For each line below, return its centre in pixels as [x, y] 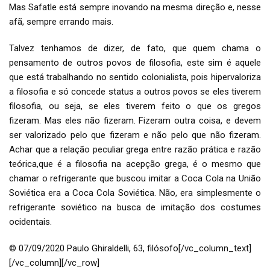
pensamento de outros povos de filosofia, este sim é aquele [135, 63]
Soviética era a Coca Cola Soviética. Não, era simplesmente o [135, 193]
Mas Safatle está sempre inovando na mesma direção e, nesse [135, 7]
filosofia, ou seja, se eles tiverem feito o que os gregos [135, 106]
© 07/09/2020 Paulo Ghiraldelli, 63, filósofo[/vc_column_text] [130, 248]
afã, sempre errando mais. [61, 22]
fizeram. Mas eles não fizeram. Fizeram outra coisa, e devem [135, 121]
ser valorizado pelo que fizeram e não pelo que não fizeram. [135, 135]
